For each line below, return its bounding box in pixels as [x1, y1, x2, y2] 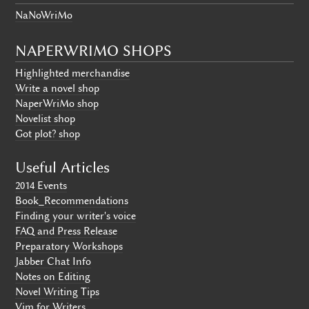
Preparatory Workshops [15, 240, 123, 253]
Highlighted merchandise [15, 66, 130, 79]
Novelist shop [15, 112, 76, 125]
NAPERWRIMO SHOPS [15, 42, 172, 60]
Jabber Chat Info [15, 255, 92, 268]
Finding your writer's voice [15, 210, 137, 223]
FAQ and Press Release [15, 225, 118, 238]
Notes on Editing [15, 270, 91, 283]
